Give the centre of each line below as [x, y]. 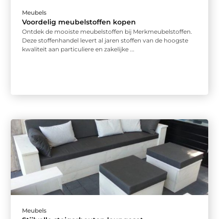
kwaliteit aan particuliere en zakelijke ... [78, 49]
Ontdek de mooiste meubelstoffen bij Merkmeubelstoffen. [107, 32]
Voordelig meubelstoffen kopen [79, 22]
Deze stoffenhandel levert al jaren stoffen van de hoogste [105, 41]
